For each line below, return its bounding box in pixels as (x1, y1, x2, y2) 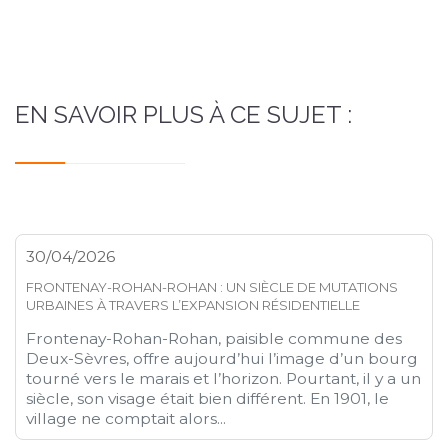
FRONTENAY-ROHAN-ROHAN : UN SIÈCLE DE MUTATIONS (26, 278, 399, 295)
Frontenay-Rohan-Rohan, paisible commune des (26, 328, 403, 348)
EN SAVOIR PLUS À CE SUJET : (15, 99, 352, 129)
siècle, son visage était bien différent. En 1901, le (26, 388, 390, 408)
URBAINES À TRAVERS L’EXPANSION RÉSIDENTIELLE (26, 296, 361, 313)
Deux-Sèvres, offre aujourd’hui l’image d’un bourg (26, 348, 419, 368)
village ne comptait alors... (26, 408, 227, 428)
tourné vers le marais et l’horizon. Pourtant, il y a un (26, 368, 422, 388)
